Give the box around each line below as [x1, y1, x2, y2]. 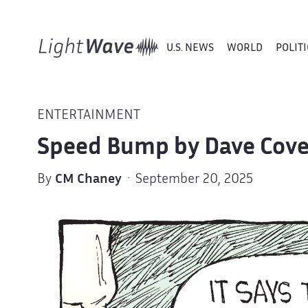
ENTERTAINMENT [36, 110, 140, 122]
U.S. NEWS [166, 43, 214, 53]
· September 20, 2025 [121, 173, 253, 186]
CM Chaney [54, 173, 122, 186]
